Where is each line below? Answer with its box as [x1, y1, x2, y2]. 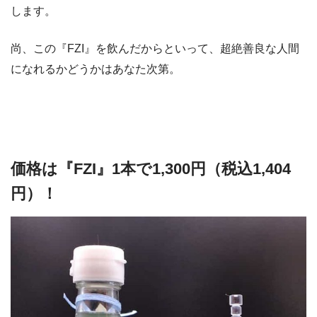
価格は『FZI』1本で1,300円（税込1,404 [11, 159, 291, 178]
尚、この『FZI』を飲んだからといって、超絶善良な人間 [11, 42, 299, 54]
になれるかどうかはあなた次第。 [11, 62, 180, 75]
